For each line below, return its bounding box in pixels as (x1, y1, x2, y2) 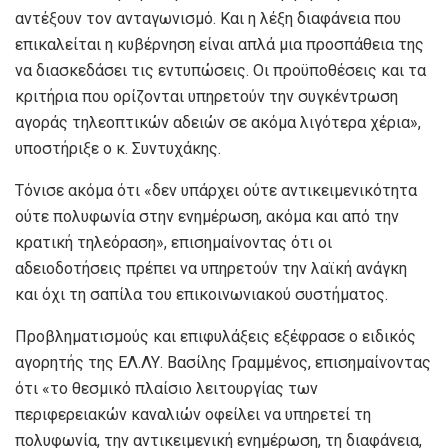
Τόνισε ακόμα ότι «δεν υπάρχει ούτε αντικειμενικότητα (15, 181, 417, 201)
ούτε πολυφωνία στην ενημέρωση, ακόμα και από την (15, 207, 399, 227)
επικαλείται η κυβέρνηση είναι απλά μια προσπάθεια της (15, 35, 424, 55)
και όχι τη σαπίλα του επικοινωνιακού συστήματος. (15, 285, 388, 305)
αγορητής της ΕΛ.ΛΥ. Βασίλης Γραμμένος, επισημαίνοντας (15, 353, 431, 373)
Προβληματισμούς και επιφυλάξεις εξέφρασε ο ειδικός (15, 327, 416, 347)
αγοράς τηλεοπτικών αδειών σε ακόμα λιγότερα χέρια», (15, 113, 421, 133)
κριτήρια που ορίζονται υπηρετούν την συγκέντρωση (15, 87, 398, 107)
